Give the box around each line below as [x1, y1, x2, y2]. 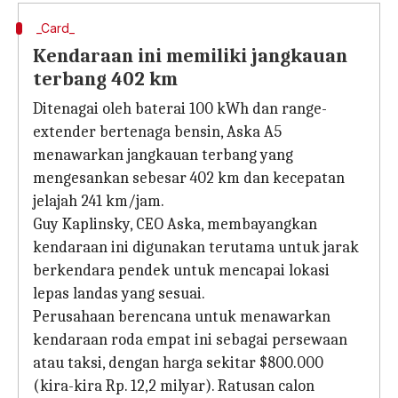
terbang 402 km [33, 68, 178, 91]
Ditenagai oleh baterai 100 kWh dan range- [33, 99, 327, 118]
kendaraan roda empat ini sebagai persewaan [33, 330, 347, 349]
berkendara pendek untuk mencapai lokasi [33, 261, 330, 280]
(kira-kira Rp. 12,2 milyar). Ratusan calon [33, 377, 314, 395]
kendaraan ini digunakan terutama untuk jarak [33, 238, 359, 257]
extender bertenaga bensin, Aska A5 [33, 123, 282, 141]
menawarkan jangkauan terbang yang [33, 146, 293, 164]
